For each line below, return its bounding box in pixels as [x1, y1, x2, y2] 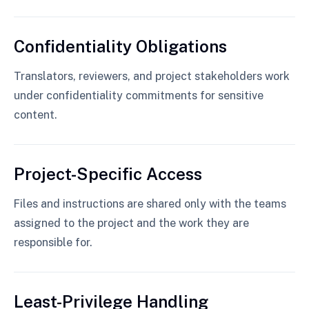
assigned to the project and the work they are [14, 217, 249, 230]
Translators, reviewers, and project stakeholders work [14, 70, 290, 83]
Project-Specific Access [14, 164, 202, 183]
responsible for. [14, 236, 92, 249]
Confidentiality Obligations [14, 37, 227, 56]
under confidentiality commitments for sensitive [14, 89, 263, 102]
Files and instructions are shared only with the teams [14, 197, 286, 210]
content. [14, 108, 57, 121]
